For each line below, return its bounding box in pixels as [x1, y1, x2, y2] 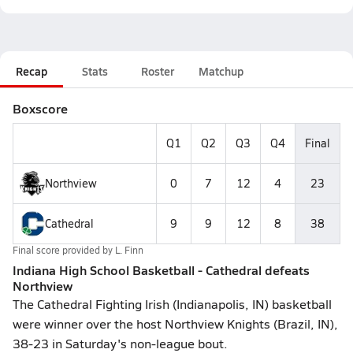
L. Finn [115, 243, 143, 256]
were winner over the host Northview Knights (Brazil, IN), [13, 315, 338, 332]
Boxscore [13, 99, 68, 117]
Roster [141, 63, 174, 79]
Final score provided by [13, 243, 115, 256]
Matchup [199, 63, 243, 79]
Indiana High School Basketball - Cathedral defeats [13, 261, 310, 279]
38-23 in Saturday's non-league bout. [13, 335, 228, 351]
